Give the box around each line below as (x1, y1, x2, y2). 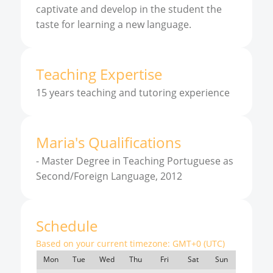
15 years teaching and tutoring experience (35, 86, 230, 99)
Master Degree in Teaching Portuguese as (41, 154, 233, 168)
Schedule (35, 216, 97, 236)
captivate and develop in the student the (35, 2, 222, 16)
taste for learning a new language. (35, 18, 191, 31)
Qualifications (88, 132, 181, 152)
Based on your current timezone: (35, 238, 170, 249)
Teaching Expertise (35, 64, 162, 84)
